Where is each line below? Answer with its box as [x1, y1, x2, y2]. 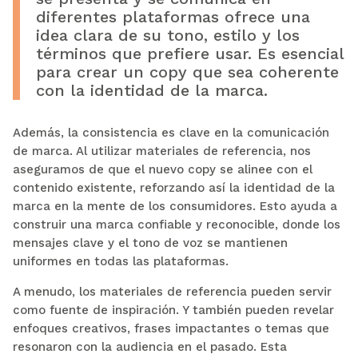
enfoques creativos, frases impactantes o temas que [12, 320, 329, 336]
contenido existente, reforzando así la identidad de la [12, 180, 335, 195]
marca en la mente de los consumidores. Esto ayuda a [12, 198, 337, 213]
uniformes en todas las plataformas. [12, 253, 229, 268]
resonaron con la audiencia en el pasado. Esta [12, 339, 287, 354]
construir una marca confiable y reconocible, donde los [12, 217, 340, 232]
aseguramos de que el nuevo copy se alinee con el [12, 161, 312, 177]
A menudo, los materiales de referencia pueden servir [12, 284, 332, 299]
